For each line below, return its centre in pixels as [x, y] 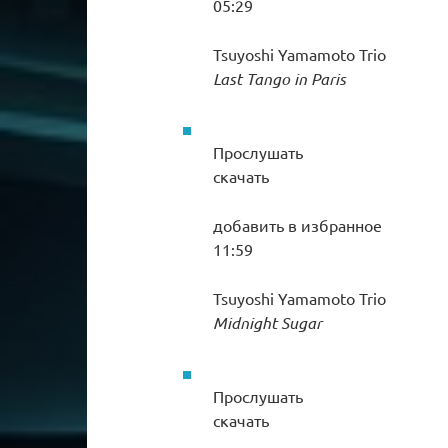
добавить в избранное [297, 224]
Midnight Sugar [267, 322]
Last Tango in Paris [279, 78]
